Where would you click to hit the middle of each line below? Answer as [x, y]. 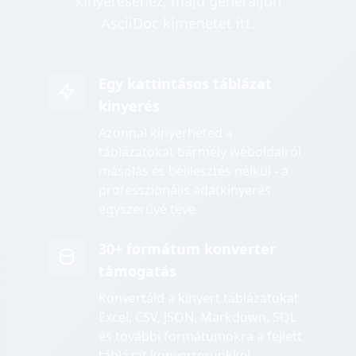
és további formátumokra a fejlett [200, 337]
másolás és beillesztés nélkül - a [193, 171]
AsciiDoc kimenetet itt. [178, 23]
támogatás [137, 271]
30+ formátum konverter [187, 249]
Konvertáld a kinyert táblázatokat [199, 298]
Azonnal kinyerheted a [166, 133]
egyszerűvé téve [147, 209]
